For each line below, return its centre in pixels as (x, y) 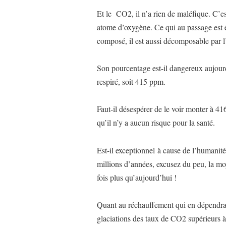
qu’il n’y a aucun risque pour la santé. (156, 123)
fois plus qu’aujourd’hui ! (137, 177)
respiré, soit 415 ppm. (131, 82)
